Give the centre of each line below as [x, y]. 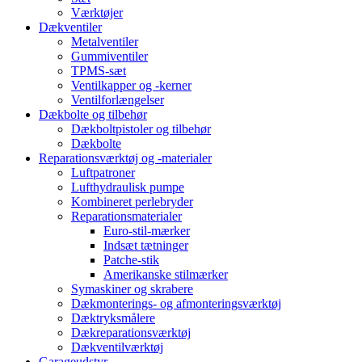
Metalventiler [105, 42]
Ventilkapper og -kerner [131, 86]
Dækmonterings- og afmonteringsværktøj [176, 304]
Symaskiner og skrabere [132, 289]
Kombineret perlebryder [132, 202]
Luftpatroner [103, 173]
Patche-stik [131, 260]
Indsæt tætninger [146, 246]
